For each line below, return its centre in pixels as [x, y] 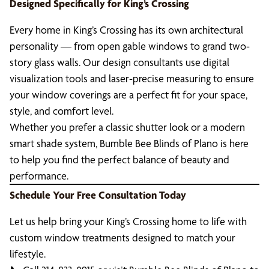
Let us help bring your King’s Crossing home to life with [128, 221]
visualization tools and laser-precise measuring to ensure [132, 78]
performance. [39, 176]
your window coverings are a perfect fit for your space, [128, 95]
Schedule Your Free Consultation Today [98, 195]
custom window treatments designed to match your [122, 237]
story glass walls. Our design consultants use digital [119, 62]
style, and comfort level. [62, 111]
